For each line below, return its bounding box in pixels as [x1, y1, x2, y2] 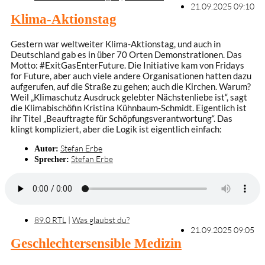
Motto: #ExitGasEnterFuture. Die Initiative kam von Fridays [11, 59, 244, 70]
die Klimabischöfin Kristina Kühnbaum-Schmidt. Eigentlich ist [11, 102, 247, 113]
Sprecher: [34, 154, 69, 164]
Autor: [34, 143, 59, 153]
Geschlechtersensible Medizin [11, 236, 182, 251]
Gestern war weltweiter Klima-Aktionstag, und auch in [11, 38, 221, 49]
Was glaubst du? [72, 215, 130, 225]
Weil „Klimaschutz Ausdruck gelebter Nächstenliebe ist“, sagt [11, 91, 247, 102]
